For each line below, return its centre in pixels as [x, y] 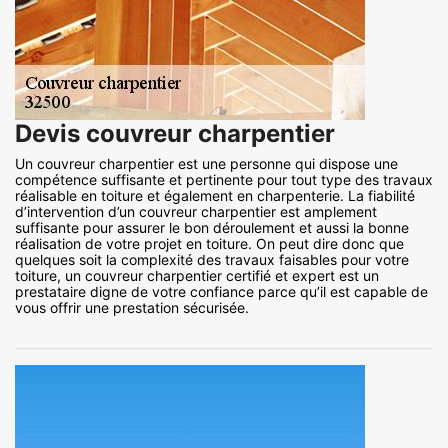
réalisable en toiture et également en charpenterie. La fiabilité [215, 196]
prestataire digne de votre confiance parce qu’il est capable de [221, 292]
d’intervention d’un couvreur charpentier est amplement [196, 212]
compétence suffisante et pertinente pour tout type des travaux [224, 180]
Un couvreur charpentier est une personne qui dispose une [206, 164]
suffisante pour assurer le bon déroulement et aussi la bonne [212, 228]
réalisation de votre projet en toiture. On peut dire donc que [209, 244]
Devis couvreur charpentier [175, 134]
